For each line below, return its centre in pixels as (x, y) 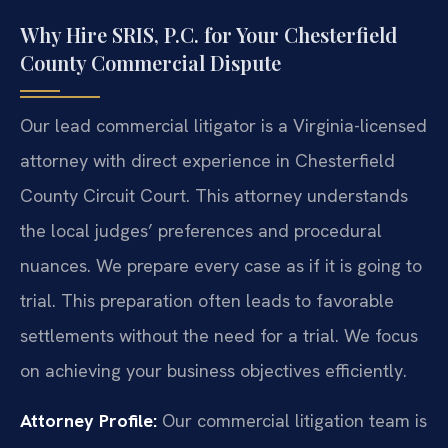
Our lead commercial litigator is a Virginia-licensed (223, 126)
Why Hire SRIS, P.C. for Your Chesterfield (208, 35)
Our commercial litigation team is (292, 420)
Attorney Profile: (88, 420)
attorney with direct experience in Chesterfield (207, 161)
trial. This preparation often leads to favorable (207, 301)
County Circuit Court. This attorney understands (214, 196)
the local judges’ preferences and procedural (201, 231)
